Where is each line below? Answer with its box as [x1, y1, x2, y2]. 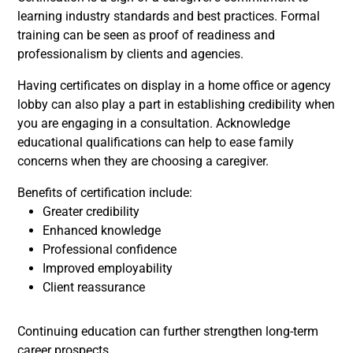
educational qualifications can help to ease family [17, 135, 294, 150]
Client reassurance [43, 280, 145, 295]
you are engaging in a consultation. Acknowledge [17, 116, 290, 131]
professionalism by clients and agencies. [17, 46, 243, 61]
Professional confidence [43, 242, 176, 257]
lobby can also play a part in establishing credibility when [17, 97, 335, 112]
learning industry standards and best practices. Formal [17, 9, 320, 24]
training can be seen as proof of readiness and [17, 28, 275, 43]
